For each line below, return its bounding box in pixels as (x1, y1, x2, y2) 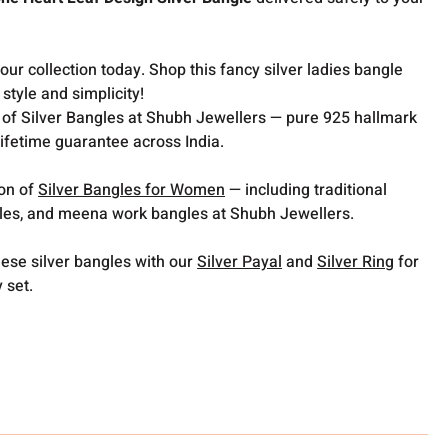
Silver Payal (197, 250, 283, 274)
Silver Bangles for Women (38, 178, 226, 202)
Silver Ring (317, 250, 395, 274)
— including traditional (225, 178, 388, 202)
